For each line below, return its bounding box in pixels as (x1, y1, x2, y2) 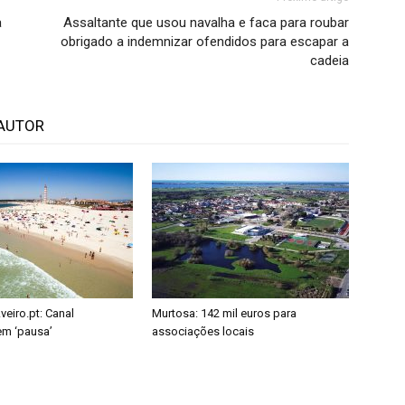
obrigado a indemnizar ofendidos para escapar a (61, 33, 349, 50)
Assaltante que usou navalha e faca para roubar (63, 14, 349, 31)
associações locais (152, 325, 254, 338)
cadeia (310, 52, 349, 69)
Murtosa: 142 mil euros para (152, 306, 297, 320)
